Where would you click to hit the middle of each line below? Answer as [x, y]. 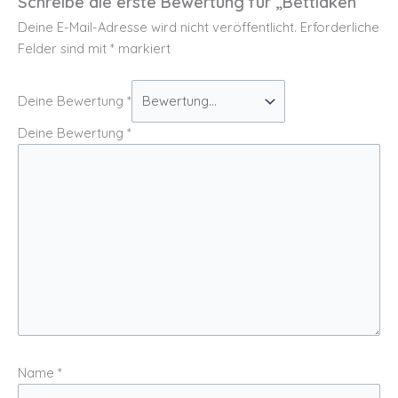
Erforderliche [340, 27]
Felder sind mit [64, 48]
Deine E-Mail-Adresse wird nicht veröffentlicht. [157, 27]
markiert [143, 48]
